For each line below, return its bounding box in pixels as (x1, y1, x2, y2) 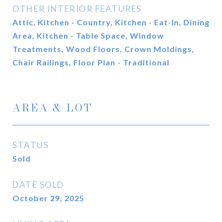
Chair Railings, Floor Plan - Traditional (12, 57, 169, 67)
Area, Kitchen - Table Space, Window (12, 31, 164, 40)
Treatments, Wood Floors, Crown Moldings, (12, 44, 194, 54)
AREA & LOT (12, 100, 93, 115)
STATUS (12, 140, 49, 150)
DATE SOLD (12, 179, 64, 190)
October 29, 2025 (12, 193, 84, 203)
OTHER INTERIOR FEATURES (12, 3, 142, 14)
